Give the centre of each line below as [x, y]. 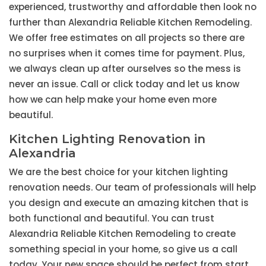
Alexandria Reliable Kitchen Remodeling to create [122, 234]
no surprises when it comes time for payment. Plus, [127, 53]
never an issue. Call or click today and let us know [124, 84]
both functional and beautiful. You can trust [112, 218]
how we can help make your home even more [113, 100]
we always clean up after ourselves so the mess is [125, 69]
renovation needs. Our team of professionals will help [132, 188]
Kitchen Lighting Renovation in [107, 139]
